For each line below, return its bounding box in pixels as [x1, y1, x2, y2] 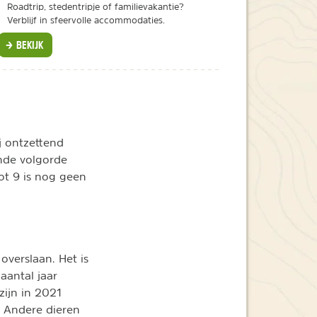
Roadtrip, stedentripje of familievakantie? [6, 2, 184, 12]
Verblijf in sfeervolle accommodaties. [6, 16, 165, 25]
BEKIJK [14, 38, 44, 52]
